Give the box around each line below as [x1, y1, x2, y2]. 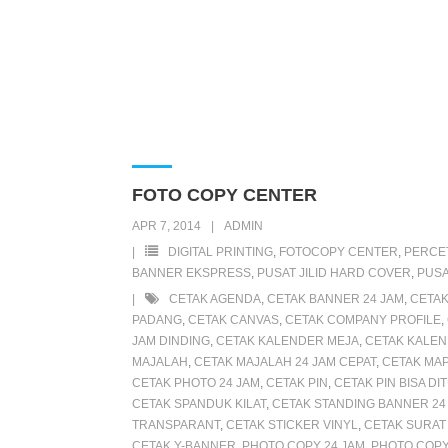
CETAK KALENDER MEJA [216, 334, 359, 349]
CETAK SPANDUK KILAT [132, 397, 266, 412]
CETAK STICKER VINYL [226, 418, 358, 433]
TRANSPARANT [132, 418, 220, 433]
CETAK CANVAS [188, 313, 279, 328]
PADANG [132, 313, 182, 328]
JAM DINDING [132, 334, 210, 349]
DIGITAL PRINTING [168, 245, 273, 260]
